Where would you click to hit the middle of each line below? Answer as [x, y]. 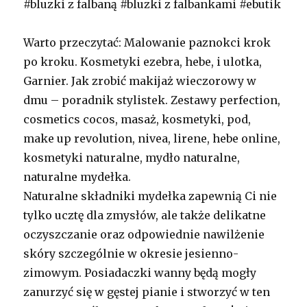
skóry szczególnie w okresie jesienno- [131, 254]
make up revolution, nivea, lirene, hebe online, [152, 139]
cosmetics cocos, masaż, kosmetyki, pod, [137, 120]
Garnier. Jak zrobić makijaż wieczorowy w [140, 81]
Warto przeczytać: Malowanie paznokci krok [147, 43]
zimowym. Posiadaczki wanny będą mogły [140, 273]
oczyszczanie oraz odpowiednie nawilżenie [144, 235]
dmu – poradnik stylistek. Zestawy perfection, [152, 100]
